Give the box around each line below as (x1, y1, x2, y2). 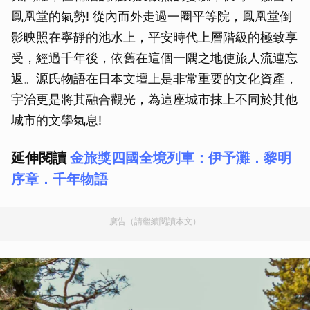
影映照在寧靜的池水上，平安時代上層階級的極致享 (11, 29, 298, 44)
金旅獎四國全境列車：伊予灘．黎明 (70, 149, 291, 166)
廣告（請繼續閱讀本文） (109, 215, 201, 226)
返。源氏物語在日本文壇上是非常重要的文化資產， (11, 71, 298, 86)
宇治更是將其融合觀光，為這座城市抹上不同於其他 (11, 91, 298, 107)
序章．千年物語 (11, 170, 108, 188)
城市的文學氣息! (11, 112, 102, 127)
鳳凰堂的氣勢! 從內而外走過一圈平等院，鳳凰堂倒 (11, 8, 292, 24)
